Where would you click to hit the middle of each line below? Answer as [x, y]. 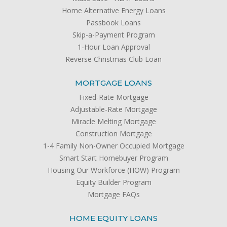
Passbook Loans [113, 22]
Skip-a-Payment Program [113, 34]
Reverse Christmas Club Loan [113, 59]
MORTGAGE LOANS [113, 83]
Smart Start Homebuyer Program [113, 158]
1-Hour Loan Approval [113, 47]
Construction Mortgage [113, 133]
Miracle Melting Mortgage [113, 121]
